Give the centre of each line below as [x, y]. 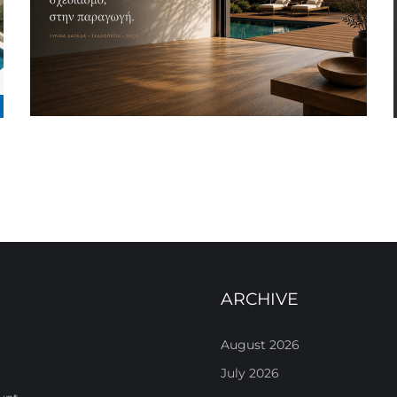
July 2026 [250, 373]
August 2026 [260, 345]
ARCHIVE [260, 299]
